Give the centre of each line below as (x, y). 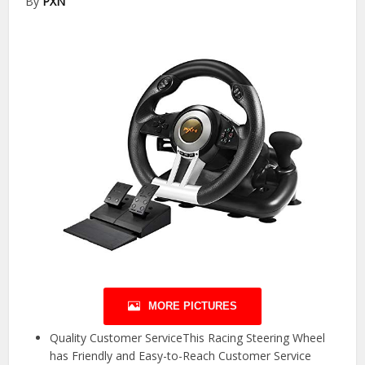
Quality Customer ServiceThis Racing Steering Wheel (188, 337)
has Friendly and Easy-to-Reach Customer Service (181, 355)
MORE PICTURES (193, 306)
